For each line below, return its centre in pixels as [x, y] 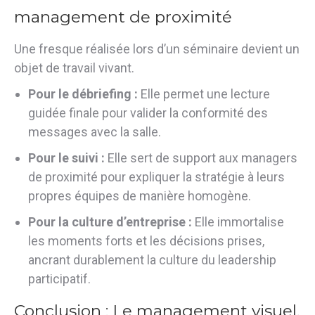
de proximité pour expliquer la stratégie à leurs [156, 176]
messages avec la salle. [95, 131]
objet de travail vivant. [74, 67]
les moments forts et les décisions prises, [146, 240]
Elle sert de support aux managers [201, 157]
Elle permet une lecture [204, 94]
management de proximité [123, 17]
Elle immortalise [238, 221]
